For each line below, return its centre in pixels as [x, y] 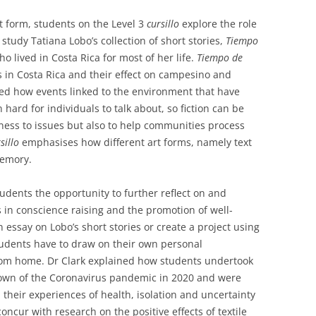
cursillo [163, 24]
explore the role [218, 24]
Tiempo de [220, 58]
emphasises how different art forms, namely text [135, 142]
